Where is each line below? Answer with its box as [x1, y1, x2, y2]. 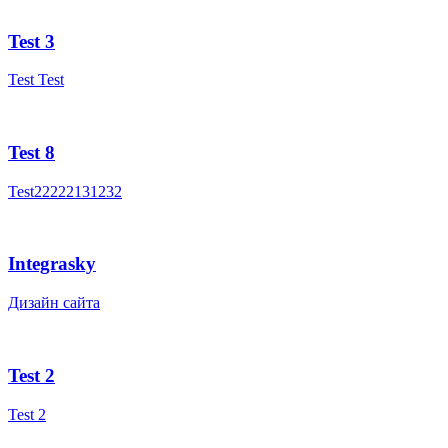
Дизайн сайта [8, 294, 100, 312]
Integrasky [8, 253, 96, 275]
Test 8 [8, 141, 55, 163]
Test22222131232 [8, 182, 122, 200]
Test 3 [8, 30, 55, 52]
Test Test [8, 71, 64, 89]
